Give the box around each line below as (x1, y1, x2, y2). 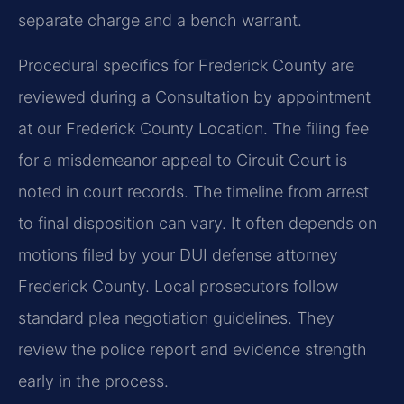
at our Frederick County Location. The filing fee (18, 118, 369, 138)
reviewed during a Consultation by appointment (18, 87, 371, 106)
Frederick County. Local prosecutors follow (18, 276, 338, 296)
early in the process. (18, 371, 169, 390)
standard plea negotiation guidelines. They (18, 308, 335, 327)
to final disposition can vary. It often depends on (18, 213, 377, 233)
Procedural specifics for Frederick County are (18, 55, 354, 75)
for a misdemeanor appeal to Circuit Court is (18, 150, 347, 170)
